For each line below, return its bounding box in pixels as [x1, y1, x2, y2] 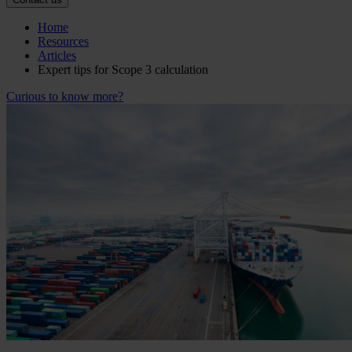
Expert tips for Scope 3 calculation [38, 63, 208, 77]
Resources [38, 35, 89, 49]
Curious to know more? [6, 90, 123, 104]
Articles [38, 49, 76, 63]
